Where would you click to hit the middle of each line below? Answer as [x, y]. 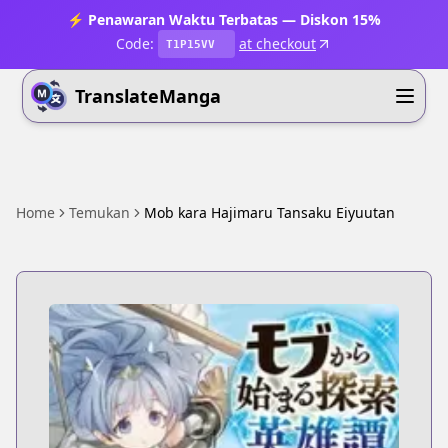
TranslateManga [148, 96]
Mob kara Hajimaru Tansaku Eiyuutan [269, 212]
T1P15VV [190, 44]
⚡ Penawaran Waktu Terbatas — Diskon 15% [224, 19]
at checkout [277, 43]
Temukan [99, 212]
